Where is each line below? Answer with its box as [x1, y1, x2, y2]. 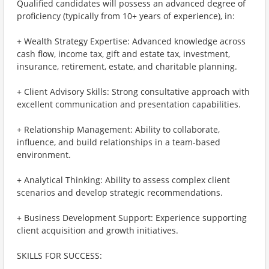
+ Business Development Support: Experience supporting [17, 212, 247, 223]
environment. [17, 149, 71, 160]
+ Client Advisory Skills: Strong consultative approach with [17, 86, 250, 97]
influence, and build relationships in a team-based [17, 136, 220, 148]
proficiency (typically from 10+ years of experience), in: [17, 10, 235, 22]
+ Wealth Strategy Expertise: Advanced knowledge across [17, 35, 246, 47]
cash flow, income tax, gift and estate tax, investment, [17, 48, 230, 59]
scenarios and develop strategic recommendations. [17, 187, 223, 198]
